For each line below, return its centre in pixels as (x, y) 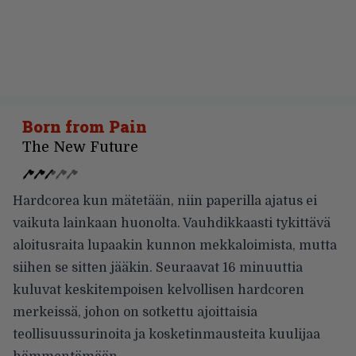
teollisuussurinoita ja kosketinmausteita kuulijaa (166, 334)
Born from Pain (85, 126)
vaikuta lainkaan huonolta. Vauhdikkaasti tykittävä (172, 223)
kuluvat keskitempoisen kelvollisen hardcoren (159, 290)
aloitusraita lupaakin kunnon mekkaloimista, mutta (175, 245)
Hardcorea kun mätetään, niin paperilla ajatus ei (165, 201)
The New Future (80, 147)
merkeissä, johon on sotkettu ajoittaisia (135, 312)
